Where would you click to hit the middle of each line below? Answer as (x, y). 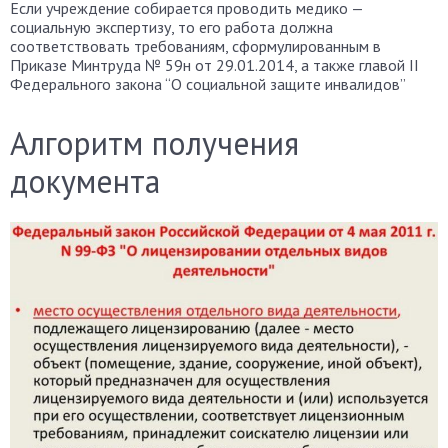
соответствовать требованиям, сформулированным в (195, 46)
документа (85, 181)
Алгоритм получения (154, 143)
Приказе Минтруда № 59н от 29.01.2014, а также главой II (214, 65)
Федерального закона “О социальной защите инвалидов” (208, 84)
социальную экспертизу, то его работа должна (171, 27)
